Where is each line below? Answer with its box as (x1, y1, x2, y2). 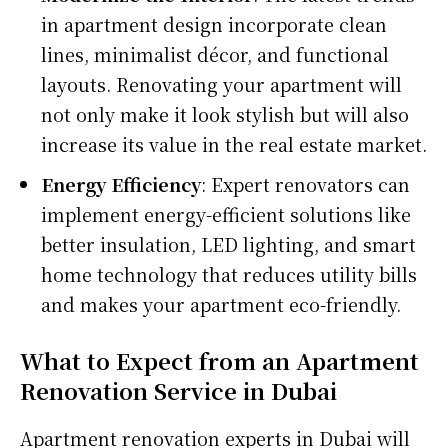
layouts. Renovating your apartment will (41, 70, 402, 97)
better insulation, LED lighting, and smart (41, 230, 416, 257)
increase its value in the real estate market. (41, 130, 427, 157)
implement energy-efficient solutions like (41, 200, 411, 227)
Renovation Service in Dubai (20, 374, 337, 406)
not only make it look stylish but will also (41, 100, 409, 127)
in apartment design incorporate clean (41, 10, 387, 37)
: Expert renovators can (201, 170, 410, 197)
